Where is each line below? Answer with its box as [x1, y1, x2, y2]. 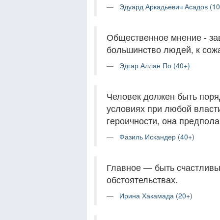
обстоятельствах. [107, 173, 178, 186]
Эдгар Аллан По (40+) [119, 60, 190, 71]
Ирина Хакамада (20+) [119, 191, 192, 201]
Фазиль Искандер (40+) [119, 132, 194, 142]
